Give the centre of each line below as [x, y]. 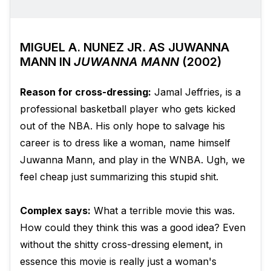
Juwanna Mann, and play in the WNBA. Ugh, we [132, 160]
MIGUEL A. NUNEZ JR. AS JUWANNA [125, 47]
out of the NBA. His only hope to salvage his [122, 126]
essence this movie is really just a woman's [118, 262]
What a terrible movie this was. [163, 211]
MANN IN [47, 62]
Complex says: [55, 211]
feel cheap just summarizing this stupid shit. [119, 177]
